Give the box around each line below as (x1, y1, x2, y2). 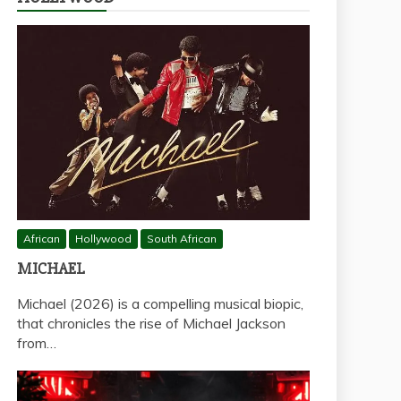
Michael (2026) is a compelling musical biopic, (17, 294, 303, 313)
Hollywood (75, 232, 132, 246)
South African (147, 232, 217, 246)
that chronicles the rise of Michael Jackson (17, 314, 286, 333)
